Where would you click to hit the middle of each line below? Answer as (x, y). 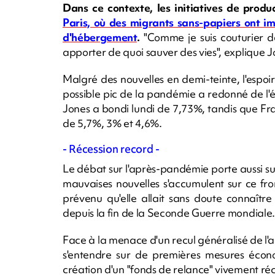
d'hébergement (100, 37)
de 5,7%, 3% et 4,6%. (112, 123)
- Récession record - (111, 149)
